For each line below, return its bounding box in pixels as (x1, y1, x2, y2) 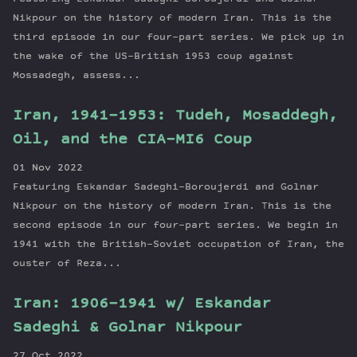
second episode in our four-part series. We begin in (13, 220, 338, 231)
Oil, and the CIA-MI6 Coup (13, 131, 252, 148)
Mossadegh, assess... (13, 70, 140, 81)
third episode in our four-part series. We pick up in (13, 32, 344, 43)
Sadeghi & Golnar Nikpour (13, 320, 242, 336)
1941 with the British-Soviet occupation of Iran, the (13, 239, 344, 250)
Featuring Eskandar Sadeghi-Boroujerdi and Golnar (13, 182, 319, 193)
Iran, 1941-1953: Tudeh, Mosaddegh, (13, 108, 338, 124)
